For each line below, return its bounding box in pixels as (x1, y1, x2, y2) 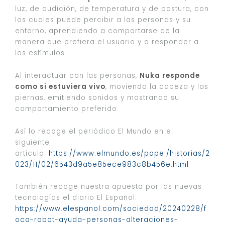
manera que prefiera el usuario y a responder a (15, 37, 199, 47)
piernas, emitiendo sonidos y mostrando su (15, 92, 179, 102)
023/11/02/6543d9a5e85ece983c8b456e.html (15, 159, 189, 169)
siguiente (15, 137, 50, 147)
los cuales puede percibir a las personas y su (15, 15, 191, 25)
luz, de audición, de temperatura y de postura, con (15, 4, 209, 14)
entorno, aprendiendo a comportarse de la (15, 26, 180, 36)
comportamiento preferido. (15, 103, 119, 114)
